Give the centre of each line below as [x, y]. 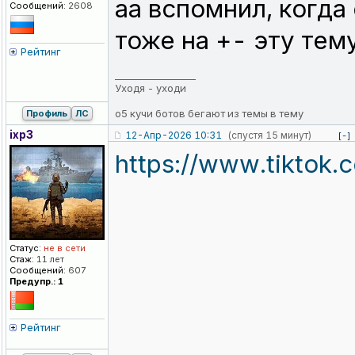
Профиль [46, 114]
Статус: [25, 248]
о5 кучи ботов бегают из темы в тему [209, 114]
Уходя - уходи [151, 88]
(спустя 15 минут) [269, 136]
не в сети [63, 248]
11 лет [49, 260]
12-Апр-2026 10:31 [174, 136]
